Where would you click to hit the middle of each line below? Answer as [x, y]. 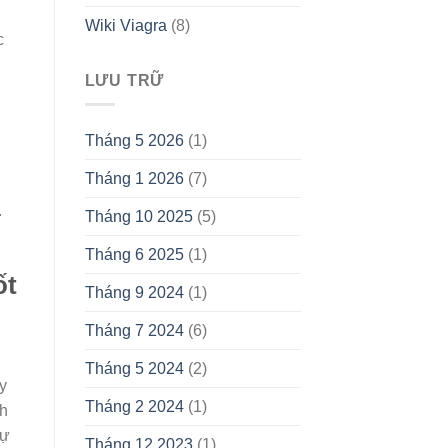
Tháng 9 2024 [134, 293]
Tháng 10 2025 [138, 217]
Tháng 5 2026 [134, 141]
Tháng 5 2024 [134, 369]
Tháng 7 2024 [134, 331]
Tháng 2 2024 [134, 407]
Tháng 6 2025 [134, 255]
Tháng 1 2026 [134, 179]
